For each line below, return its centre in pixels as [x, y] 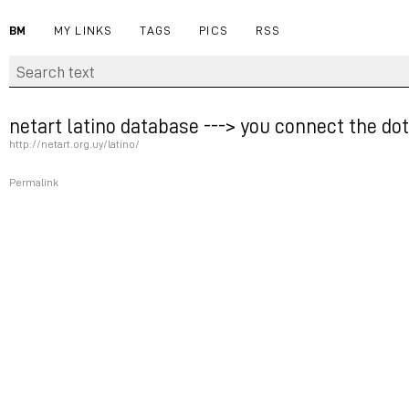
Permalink [34, 182]
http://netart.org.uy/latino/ [74, 144]
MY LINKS [83, 30]
